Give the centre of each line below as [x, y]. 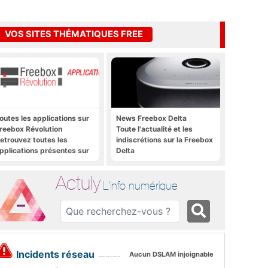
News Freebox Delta [151, 118]
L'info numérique [141, 185]
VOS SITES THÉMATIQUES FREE [74, 34]
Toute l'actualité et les [154, 129]
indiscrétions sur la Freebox [165, 139]
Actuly [78, 182]
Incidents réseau [56, 255]
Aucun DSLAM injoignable [172, 255]
